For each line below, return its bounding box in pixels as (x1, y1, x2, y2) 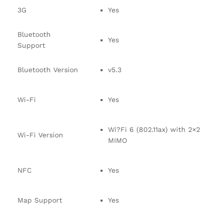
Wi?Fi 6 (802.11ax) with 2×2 (108, 125, 200, 134)
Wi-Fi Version (17, 131, 63, 139)
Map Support (17, 196, 62, 205)
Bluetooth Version (17, 66, 78, 74)
